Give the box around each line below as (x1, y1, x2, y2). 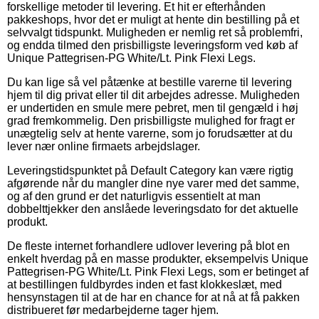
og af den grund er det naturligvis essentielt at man (7, 189, 261, 202)
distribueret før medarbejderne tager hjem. (7, 303, 219, 316)
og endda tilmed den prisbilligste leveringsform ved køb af (7, 38, 298, 51)
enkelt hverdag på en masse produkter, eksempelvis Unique (7, 252, 308, 265)
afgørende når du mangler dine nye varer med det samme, (7, 177, 299, 189)
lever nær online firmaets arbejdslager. (7, 140, 200, 152)
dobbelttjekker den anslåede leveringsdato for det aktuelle (7, 202, 298, 215)
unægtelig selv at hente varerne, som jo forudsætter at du (7, 127, 293, 140)
